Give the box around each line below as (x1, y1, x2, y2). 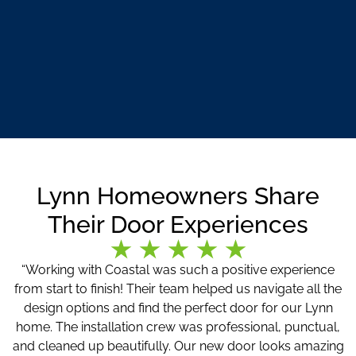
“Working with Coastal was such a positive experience (21, 262, 335, 278)
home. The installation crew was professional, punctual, (16, 319, 340, 335)
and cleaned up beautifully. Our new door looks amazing (12, 339, 344, 354)
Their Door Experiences (48, 211, 308, 239)
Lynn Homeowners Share (37, 182, 319, 211)
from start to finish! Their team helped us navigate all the (14, 281, 342, 297)
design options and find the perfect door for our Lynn (23, 300, 333, 316)
